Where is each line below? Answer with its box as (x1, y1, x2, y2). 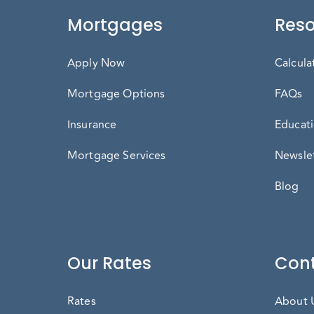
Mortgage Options (67, 86, 165, 102)
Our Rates (67, 252, 151, 275)
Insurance (67, 116, 117, 133)
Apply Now (67, 55, 125, 71)
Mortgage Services (67, 147, 166, 164)
